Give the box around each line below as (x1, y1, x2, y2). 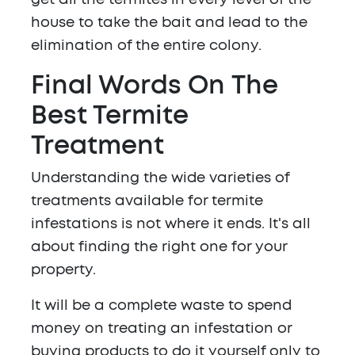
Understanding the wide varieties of (31, 171, 289, 186)
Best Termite (31, 103, 189, 129)
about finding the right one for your (31, 240, 287, 255)
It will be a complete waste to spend (31, 299, 292, 314)
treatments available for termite (31, 194, 263, 209)
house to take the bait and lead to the (31, 16, 307, 31)
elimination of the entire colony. (31, 39, 261, 54)
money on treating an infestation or (31, 322, 292, 337)
